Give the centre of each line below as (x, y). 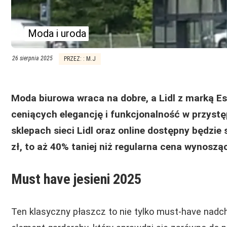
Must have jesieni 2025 (76, 179)
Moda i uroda (57, 33)
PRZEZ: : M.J (80, 59)
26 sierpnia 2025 (32, 59)
